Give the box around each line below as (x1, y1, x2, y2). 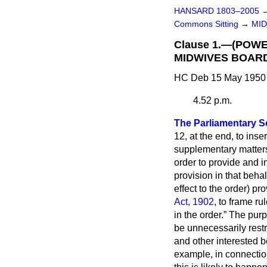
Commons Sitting (174, 20, 241, 29)
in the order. (174, 210, 223, 220)
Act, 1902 (174, 197, 214, 207)
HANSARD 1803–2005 (174, 7, 259, 15)
